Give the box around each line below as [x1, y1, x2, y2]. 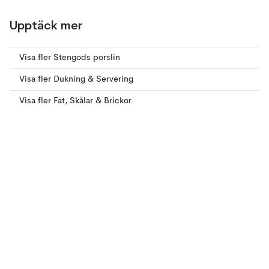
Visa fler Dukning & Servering [19, 75, 133, 83]
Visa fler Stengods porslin [19, 53, 120, 62]
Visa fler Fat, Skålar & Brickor [19, 97, 131, 105]
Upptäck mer [10, 18, 83, 32]
